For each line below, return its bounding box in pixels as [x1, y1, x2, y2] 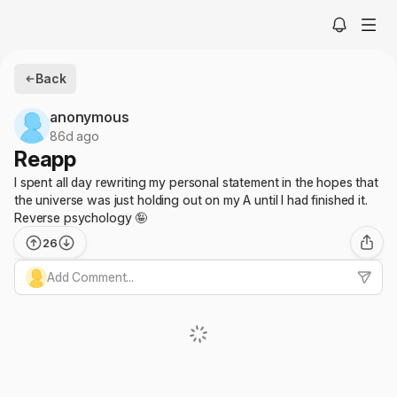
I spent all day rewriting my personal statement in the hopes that [14, 175, 378, 190]
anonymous [50, 108, 129, 126]
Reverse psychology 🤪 [14, 210, 148, 225]
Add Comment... [47, 269, 135, 284]
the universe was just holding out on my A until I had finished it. [14, 192, 368, 207]
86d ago [50, 128, 100, 144]
